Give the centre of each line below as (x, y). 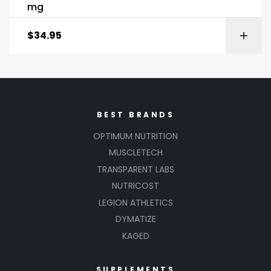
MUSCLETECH (135, 153)
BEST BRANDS (135, 114)
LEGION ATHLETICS (135, 202)
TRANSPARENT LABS (135, 169)
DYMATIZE (135, 219)
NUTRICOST (135, 186)
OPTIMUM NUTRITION (135, 136)
